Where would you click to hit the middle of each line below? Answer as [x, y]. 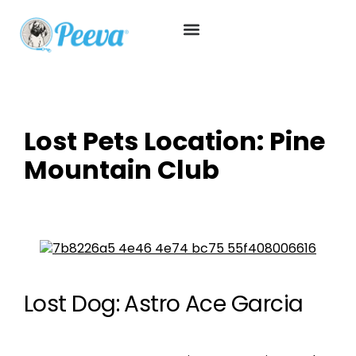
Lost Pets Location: [147, 141]
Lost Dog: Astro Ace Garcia [164, 304]
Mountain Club [122, 170]
